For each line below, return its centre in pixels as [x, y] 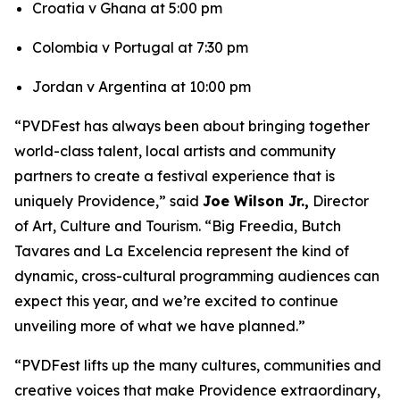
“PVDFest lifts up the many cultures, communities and [198, 365]
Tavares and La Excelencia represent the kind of [182, 251]
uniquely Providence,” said [108, 201]
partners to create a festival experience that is [175, 176]
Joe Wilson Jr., [256, 201]
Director [339, 201]
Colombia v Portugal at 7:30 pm [140, 47]
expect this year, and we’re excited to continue [176, 301]
